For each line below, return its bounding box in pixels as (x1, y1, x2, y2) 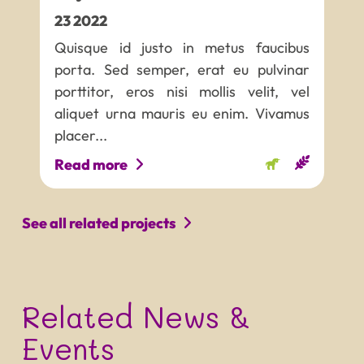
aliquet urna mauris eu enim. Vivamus (54, 104, 310, 123)
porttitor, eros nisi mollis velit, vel (54, 82, 310, 102)
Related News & (22, 297, 250, 336)
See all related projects (22, 214, 175, 233)
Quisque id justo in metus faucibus (54, 38, 310, 58)
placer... (54, 126, 108, 145)
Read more (54, 155, 128, 175)
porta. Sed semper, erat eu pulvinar (54, 60, 310, 80)
